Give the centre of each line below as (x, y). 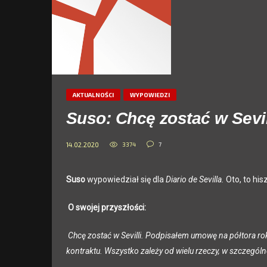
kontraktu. (85, 251)
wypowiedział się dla (126, 180)
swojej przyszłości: (110, 208)
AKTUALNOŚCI (93, 95)
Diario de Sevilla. (196, 180)
